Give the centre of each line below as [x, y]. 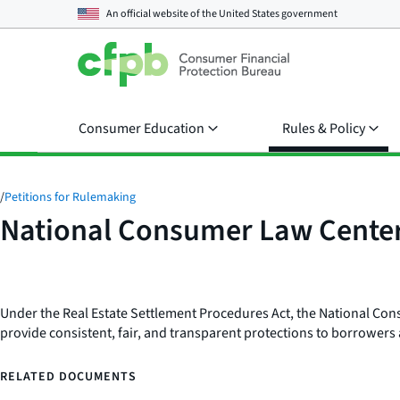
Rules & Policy [324, 129]
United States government [278, 13]
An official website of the [162, 13]
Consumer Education [142, 129]
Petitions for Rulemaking [70, 197]
